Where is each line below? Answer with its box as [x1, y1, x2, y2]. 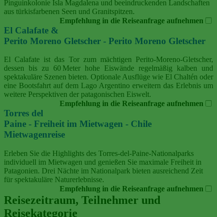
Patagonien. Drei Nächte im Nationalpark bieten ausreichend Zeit [4, 166, 203, 175]
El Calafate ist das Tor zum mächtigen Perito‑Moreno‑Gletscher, [4, 55, 213, 64]
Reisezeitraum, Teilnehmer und [4, 193, 160, 206]
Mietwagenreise [4, 129, 70, 139]
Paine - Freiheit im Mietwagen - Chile [4, 118, 152, 129]
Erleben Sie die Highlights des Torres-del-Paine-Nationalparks [4, 149, 194, 157]
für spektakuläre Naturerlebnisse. [4, 175, 104, 184]
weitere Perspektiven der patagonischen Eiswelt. [4, 90, 151, 99]
